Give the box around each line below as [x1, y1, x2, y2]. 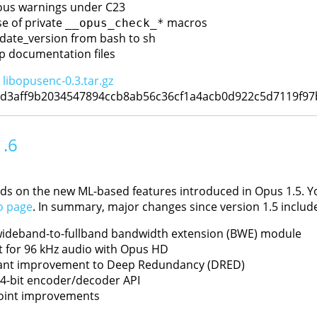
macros [163, 15, 207, 30]
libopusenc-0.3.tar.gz [2, 73, 113, 88]
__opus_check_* [64, 16, 164, 30]
